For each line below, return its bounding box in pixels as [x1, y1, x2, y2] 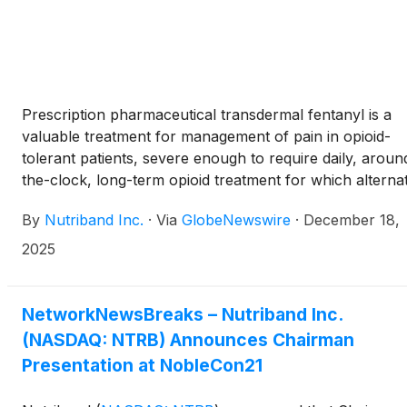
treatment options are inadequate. [22, 193, 253, 212]
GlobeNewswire [182, 211, 291, 230]
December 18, [303, 211, 400, 230]
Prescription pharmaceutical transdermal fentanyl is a [22, 105, 392, 124]
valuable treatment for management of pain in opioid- [22, 127, 391, 146]
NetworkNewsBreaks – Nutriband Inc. [22, 303, 342, 326]
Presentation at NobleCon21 [22, 354, 263, 377]
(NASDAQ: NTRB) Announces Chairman [22, 329, 354, 352]
